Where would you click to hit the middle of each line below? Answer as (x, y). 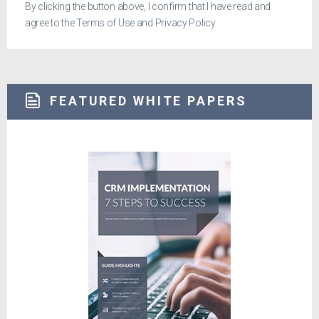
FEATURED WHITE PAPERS (148, 100)
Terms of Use (106, 23)
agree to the (51, 23)
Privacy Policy (185, 23)
